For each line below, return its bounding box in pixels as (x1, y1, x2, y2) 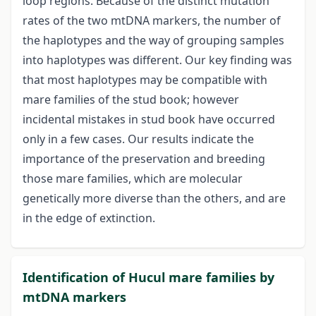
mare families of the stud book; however (23, 92, 239, 108)
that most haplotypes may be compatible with (23, 72, 267, 88)
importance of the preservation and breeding (23, 151, 265, 167)
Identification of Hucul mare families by (23, 269, 274, 286)
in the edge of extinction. (23, 210, 155, 226)
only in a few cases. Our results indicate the (23, 131, 254, 147)
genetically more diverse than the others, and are (23, 190, 286, 207)
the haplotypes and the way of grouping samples (23, 32, 284, 49)
